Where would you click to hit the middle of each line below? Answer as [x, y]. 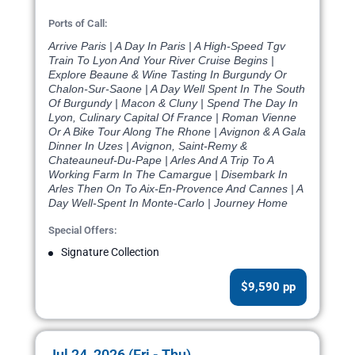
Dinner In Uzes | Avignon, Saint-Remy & [148, 146]
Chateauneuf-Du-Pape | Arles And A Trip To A [161, 160]
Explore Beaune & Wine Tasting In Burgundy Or [168, 75]
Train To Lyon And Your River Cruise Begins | [161, 61]
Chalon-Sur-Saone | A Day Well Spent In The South [177, 89]
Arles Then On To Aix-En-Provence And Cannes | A [176, 189]
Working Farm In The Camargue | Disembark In [168, 175]
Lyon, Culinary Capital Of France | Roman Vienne [172, 118]
